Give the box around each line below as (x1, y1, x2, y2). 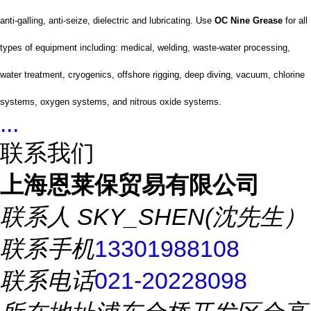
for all (283, 15, 308, 26)
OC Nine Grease (215, 15, 283, 26)
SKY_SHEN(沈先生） (77, 203, 307, 230)
